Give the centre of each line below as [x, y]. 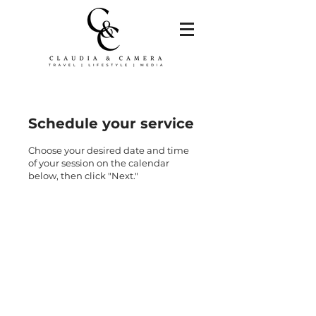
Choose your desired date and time [109, 150]
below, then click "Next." [83, 176]
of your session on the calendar [99, 163]
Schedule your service [111, 123]
